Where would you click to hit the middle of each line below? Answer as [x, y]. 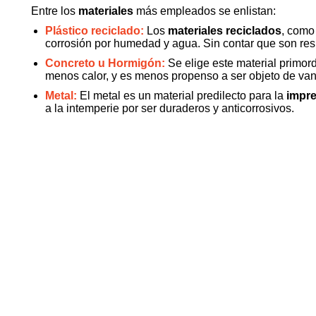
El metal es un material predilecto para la [183, 96]
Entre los [53, 11]
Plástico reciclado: [95, 31]
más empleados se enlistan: [205, 11]
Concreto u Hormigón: [107, 63]
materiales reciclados [225, 31]
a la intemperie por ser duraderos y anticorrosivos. [170, 108]
